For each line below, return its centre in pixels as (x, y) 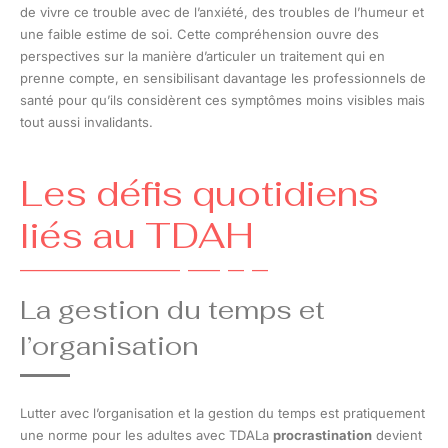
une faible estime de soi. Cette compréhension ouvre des (199, 33)
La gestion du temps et (172, 309)
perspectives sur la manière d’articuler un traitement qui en (202, 55)
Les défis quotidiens (199, 193)
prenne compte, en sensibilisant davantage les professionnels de (223, 77)
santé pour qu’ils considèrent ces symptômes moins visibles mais (222, 99)
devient (397, 434)
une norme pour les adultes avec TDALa (146, 434)
